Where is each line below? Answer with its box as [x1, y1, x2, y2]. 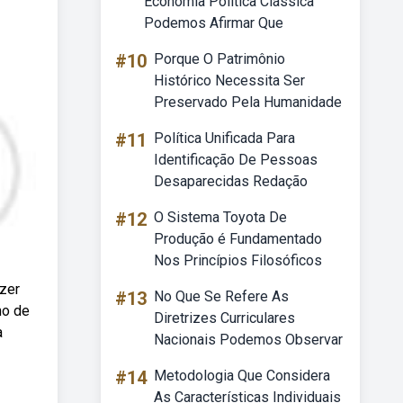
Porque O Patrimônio [154, 50, 285, 67]
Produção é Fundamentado [154, 230, 322, 247]
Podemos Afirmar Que [144, 14, 283, 31]
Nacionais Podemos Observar [154, 331, 343, 348]
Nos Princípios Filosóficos [154, 252, 322, 269]
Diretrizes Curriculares [154, 309, 295, 327]
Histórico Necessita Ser [154, 72, 305, 89]
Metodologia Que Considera [154, 367, 330, 384]
